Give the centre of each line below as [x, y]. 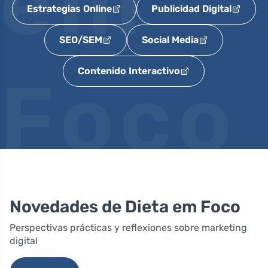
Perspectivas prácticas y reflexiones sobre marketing [128, 228]
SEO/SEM [81, 40]
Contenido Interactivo [129, 71]
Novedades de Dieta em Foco [125, 207]
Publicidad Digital [191, 9]
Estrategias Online [69, 9]
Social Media [170, 40]
